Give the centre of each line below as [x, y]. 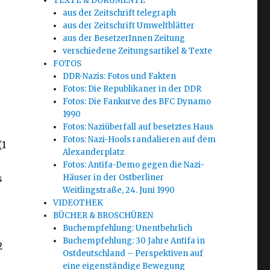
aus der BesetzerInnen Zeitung [124, 39]
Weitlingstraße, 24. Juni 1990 [119, 190]
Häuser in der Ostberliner [114, 178]
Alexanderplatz [94, 152]
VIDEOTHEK [78, 203]
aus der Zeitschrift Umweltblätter [129, 26]
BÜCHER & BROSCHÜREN [103, 216]
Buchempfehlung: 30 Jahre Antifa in [134, 241]
